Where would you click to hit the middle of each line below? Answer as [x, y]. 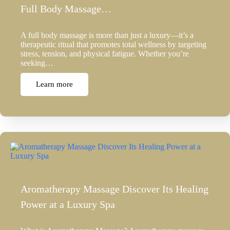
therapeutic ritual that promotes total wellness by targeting [113, 45]
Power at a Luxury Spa [68, 205]
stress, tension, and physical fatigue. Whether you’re [105, 54]
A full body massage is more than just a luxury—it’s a [107, 35]
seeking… [37, 63]
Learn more [54, 84]
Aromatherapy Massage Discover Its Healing [114, 189]
